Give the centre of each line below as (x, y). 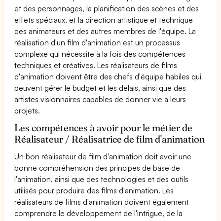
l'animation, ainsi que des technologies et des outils (102, 179)
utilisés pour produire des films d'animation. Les (94, 190)
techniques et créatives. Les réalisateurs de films (96, 65)
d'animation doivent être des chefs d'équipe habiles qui (108, 76)
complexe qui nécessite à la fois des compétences (100, 54)
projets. (27, 110)
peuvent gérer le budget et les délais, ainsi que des (100, 88)
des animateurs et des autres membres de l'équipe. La (105, 31)
